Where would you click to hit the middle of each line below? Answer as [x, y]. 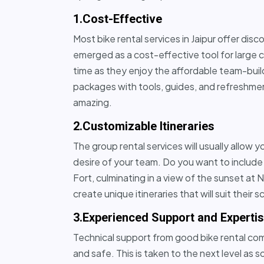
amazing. [93, 102]
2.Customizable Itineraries [144, 126]
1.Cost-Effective [118, 19]
